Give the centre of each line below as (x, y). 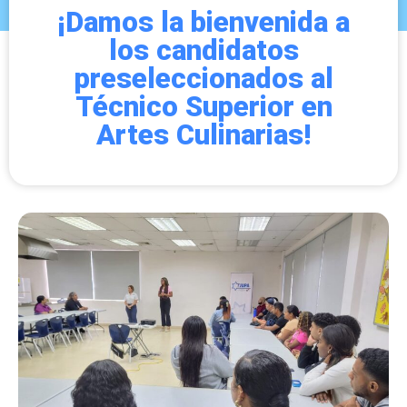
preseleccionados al (203, 78)
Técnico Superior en (203, 106)
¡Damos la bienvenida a (203, 22)
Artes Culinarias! (203, 134)
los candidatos (203, 50)
